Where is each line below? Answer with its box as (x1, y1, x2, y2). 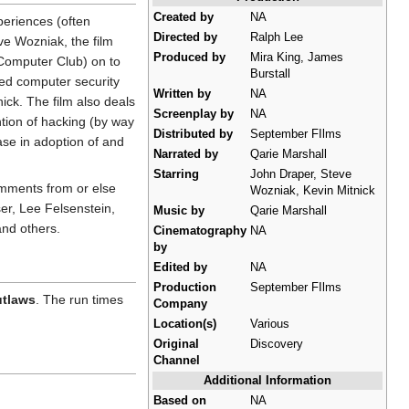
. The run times (36, 292, 123, 308)
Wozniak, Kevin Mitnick (250, 184, 375, 197)
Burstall (250, 67, 290, 80)
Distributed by (153, 127, 233, 141)
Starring (153, 167, 199, 181)
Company (153, 297, 207, 310)
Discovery (250, 337, 303, 351)
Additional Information (204, 373, 331, 387)
